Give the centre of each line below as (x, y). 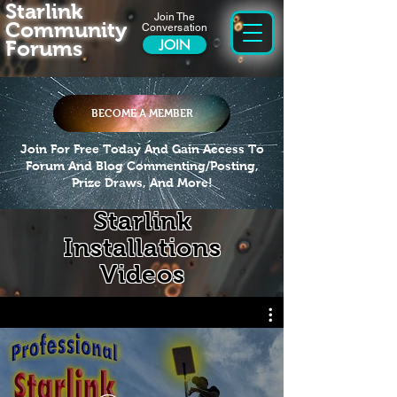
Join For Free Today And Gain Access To (142, 149)
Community (66, 30)
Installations (143, 248)
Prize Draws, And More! (142, 183)
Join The (175, 17)
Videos (143, 274)
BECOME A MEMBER (142, 113)
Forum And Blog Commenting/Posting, (142, 166)
